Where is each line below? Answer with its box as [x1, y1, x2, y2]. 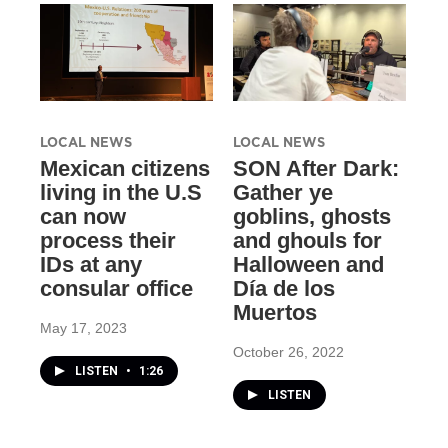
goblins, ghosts [232, 203, 391, 229]
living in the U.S [40, 179, 202, 205]
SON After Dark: [232, 155, 399, 181]
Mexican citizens [40, 155, 210, 181]
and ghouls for [232, 227, 382, 253]
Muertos [232, 299, 317, 325]
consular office [40, 275, 193, 301]
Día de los [232, 275, 335, 301]
